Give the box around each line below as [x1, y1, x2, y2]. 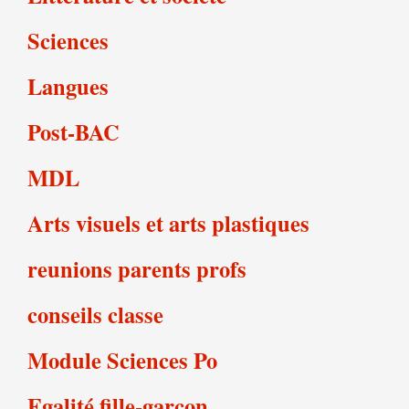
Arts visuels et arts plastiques [27, 207, 309, 239]
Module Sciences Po [27, 344, 217, 376]
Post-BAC [27, 116, 120, 148]
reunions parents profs [27, 253, 246, 285]
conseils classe [27, 299, 163, 330]
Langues [27, 70, 109, 102]
